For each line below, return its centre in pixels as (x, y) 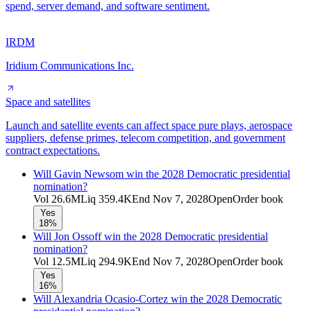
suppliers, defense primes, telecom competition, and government (145, 137)
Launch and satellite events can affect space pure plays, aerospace (149, 125)
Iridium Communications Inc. (70, 65)
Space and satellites (48, 101)
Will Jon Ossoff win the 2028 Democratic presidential (151, 236)
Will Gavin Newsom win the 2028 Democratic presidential (162, 174)
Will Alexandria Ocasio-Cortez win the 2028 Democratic (158, 299)
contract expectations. (53, 150)
